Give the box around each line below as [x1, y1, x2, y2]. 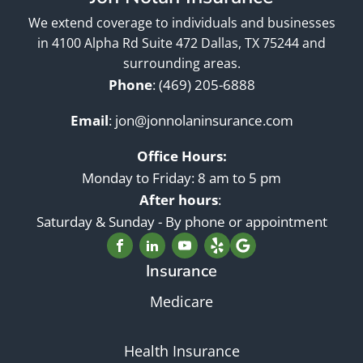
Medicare [150, 292, 213, 312]
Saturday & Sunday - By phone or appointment [36, 212, 327, 232]
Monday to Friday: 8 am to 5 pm [82, 169, 281, 188]
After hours [139, 190, 218, 210]
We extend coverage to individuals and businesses [28, 14, 335, 32]
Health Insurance [123, 341, 240, 361]
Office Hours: [136, 147, 227, 166]
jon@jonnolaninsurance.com [114, 111, 293, 130]
